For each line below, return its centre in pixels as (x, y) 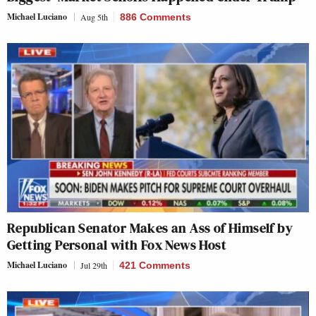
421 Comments (155, 266)
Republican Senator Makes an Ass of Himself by (150, 228)
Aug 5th (94, 17)
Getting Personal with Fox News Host (117, 245)
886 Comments (156, 17)
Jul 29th (94, 266)
